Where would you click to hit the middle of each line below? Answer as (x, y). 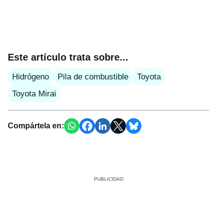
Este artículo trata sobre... (68, 57)
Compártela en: (36, 125)
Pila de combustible (93, 77)
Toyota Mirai (34, 93)
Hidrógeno (31, 77)
